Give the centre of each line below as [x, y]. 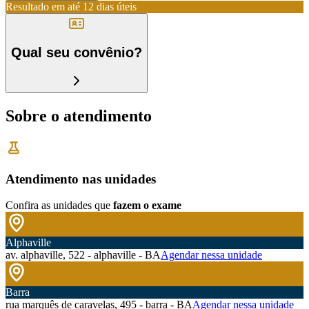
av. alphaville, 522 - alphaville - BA [83, 255]
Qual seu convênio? [77, 53]
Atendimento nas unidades [81, 179]
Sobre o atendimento [79, 116]
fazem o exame [147, 206]
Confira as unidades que [58, 206]
